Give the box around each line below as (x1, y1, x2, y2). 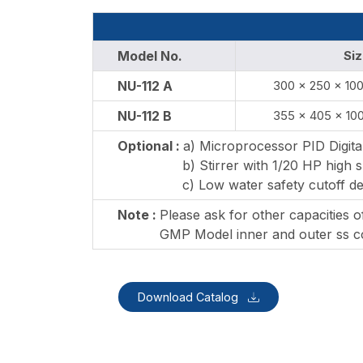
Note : (98, 207, 160, 223)
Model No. (98, 48, 182, 64)
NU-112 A (98, 78, 173, 94)
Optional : (98, 138, 183, 154)
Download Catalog (138, 290, 241, 304)
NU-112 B (98, 108, 172, 124)
